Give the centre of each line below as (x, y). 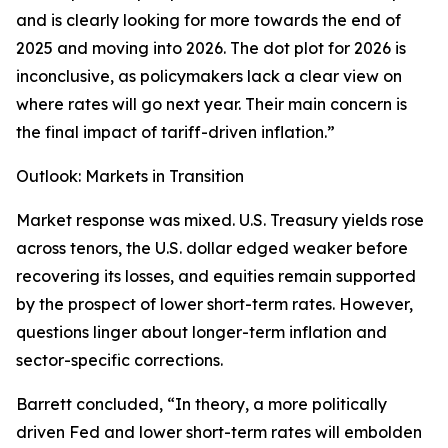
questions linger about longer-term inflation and (201, 332)
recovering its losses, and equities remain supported (216, 276)
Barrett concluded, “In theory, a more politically (201, 404)
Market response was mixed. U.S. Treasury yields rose (220, 220)
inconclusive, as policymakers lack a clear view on (209, 76)
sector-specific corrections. (119, 360)
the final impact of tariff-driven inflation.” (175, 132)
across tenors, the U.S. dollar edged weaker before (212, 248)
